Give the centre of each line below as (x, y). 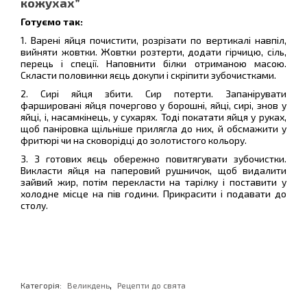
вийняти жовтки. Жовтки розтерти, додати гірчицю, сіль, (153, 52)
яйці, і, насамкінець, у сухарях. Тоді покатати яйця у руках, (153, 117)
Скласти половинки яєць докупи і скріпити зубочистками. (149, 75)
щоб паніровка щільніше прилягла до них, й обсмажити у (153, 128)
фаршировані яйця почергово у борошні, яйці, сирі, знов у (153, 105)
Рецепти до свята (152, 285)
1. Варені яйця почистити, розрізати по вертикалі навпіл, (153, 40)
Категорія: (42, 285)
